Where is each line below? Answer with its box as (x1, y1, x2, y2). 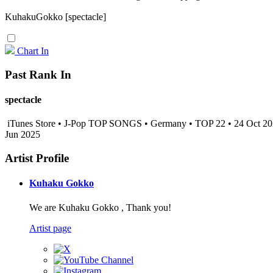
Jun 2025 (5, 129, 40, 140)
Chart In (17, 46, 49, 56)
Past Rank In (5, 68, 71, 81)
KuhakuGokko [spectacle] (5, 12, 106, 22)
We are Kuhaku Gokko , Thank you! (29, 202, 171, 213)
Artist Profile (5, 151, 69, 165)
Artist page (29, 222, 71, 233)
